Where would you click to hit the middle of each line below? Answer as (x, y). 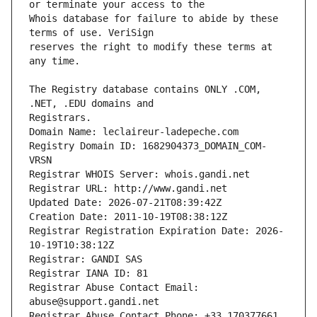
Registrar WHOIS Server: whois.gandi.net (139, 174)
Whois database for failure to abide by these (154, 19)
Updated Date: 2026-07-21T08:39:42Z (125, 203)
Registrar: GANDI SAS (86, 259)
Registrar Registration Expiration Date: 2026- (156, 231)
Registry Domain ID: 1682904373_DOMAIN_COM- (148, 146)
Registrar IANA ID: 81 (88, 273)
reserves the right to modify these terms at (151, 47)
